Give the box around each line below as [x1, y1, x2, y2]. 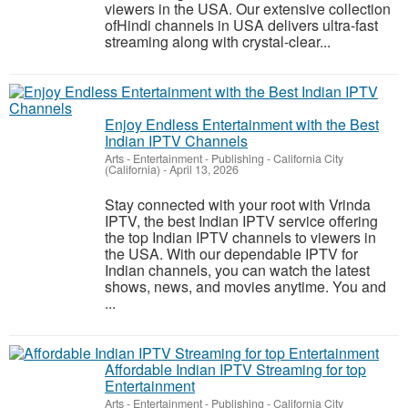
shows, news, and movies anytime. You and [105, 276, 386, 297]
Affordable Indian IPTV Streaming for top [105, 359, 366, 380]
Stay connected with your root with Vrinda [105, 194, 371, 215]
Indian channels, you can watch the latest [105, 260, 370, 280]
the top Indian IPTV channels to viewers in [105, 227, 376, 248]
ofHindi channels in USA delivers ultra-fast [105, 15, 378, 36]
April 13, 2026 [167, 161, 239, 178]
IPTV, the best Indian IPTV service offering [105, 210, 378, 231]
